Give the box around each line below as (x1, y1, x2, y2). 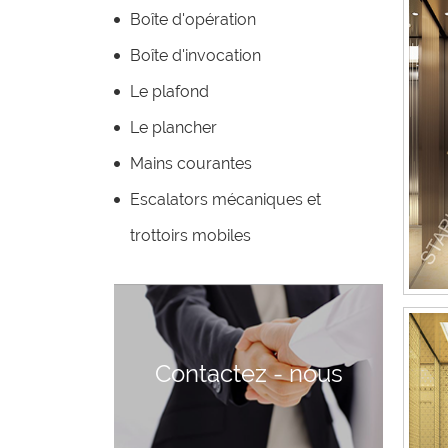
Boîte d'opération (130, 10, 256, 29)
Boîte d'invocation (130, 46, 261, 65)
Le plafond (130, 82, 209, 101)
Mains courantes (130, 154, 252, 173)
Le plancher (130, 118, 217, 137)
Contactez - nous (154, 359, 343, 388)
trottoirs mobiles (130, 226, 251, 245)
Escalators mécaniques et (130, 190, 321, 209)
